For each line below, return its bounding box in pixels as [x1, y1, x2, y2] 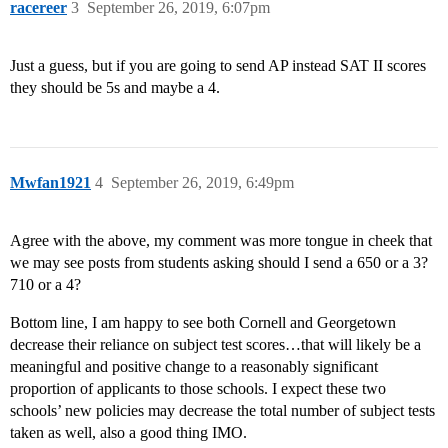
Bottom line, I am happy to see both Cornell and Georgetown [10, 314, 396, 332]
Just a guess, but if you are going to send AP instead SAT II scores [10, 57, 426, 75]
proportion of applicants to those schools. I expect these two [10, 380, 386, 398]
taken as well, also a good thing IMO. [10, 424, 247, 442]
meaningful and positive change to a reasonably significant [10, 358, 378, 376]
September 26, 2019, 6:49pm [111, 174, 294, 192]
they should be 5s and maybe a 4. [10, 79, 220, 97]
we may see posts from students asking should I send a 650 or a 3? [10, 254, 428, 272]
